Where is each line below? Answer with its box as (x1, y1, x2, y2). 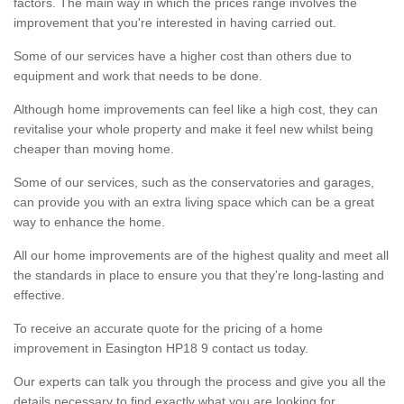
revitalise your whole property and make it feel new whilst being (14, 121, 373, 136)
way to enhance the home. (14, 214, 165, 229)
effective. (14, 287, 69, 302)
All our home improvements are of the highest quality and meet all (14, 247, 389, 262)
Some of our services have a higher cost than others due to (14, 48, 352, 63)
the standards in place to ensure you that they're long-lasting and (14, 267, 384, 282)
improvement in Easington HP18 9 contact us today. (14, 340, 308, 355)
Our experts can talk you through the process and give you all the (14, 373, 386, 389)
